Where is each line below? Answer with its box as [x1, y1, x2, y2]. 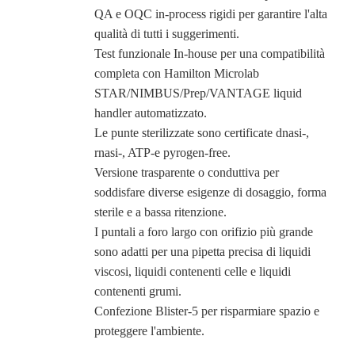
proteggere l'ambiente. [94, 323, 204, 338]
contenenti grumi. [94, 284, 181, 298]
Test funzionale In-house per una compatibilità [94, 46, 325, 60]
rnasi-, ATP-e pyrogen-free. [94, 145, 231, 159]
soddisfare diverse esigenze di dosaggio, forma [94, 185, 326, 199]
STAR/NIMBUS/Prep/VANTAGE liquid [94, 86, 302, 100]
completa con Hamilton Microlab [94, 66, 259, 80]
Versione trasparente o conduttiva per [94, 165, 279, 179]
